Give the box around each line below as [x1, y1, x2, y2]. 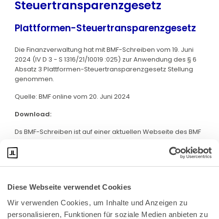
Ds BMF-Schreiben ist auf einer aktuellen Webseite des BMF [15, 127, 201, 136]
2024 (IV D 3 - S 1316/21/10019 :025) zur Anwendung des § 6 [15, 54, 197, 64]
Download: [15, 109, 51, 119]
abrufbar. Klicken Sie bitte [15, 136, 97, 146]
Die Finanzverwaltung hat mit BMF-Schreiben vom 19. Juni [15, 44, 194, 54]
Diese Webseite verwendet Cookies [7, 183, 131, 191]
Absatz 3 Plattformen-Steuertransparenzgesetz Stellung [15, 64, 193, 74]
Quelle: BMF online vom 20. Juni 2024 [15, 91, 130, 101]
